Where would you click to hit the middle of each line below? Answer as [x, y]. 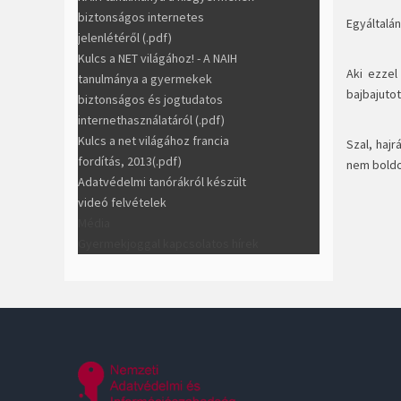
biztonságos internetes [141, 17]
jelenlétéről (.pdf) [125, 37]
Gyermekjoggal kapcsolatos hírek [168, 243]
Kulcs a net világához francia [154, 140]
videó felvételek [122, 202]
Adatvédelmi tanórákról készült [162, 181]
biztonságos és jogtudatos [150, 99]
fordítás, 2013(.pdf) [130, 161]
